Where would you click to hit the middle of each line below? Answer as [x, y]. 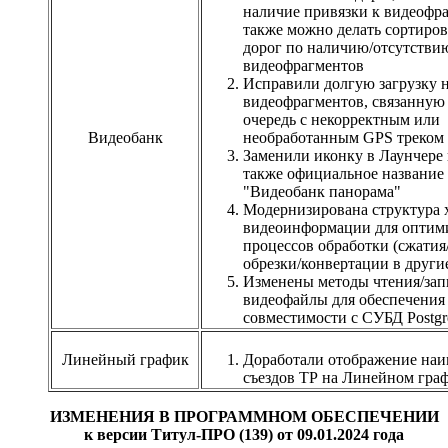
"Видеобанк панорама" [322, 191]
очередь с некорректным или [341, 119]
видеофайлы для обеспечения [344, 299]
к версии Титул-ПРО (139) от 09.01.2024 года [244, 434]
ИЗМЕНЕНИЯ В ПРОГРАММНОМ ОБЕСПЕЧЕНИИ [244, 416]
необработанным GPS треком [343, 137]
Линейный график [125, 359]
